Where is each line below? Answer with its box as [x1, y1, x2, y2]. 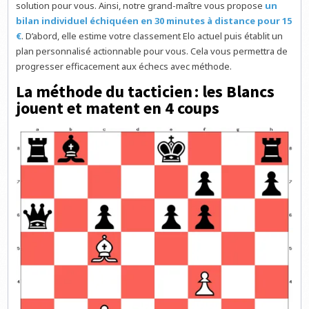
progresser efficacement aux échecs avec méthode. [16, 59, 232, 72]
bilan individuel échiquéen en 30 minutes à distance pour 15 [16, 14, 292, 27]
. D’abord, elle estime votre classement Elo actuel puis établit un [21, 29, 283, 42]
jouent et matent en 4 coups [16, 97, 220, 119]
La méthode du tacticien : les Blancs [16, 81, 275, 103]
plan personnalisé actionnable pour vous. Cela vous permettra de [16, 44, 288, 57]
